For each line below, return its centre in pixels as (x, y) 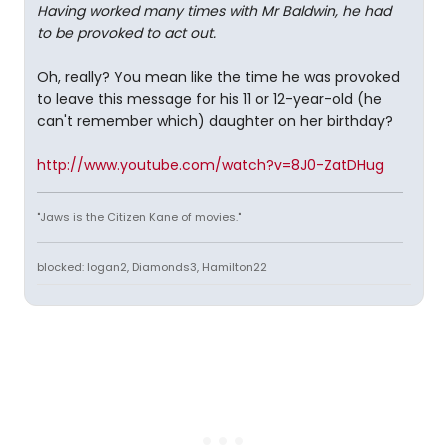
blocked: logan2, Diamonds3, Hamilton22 (152, 267)
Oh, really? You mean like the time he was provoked (218, 77)
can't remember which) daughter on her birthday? (215, 121)
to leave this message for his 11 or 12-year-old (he (209, 99)
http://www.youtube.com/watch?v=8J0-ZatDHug (210, 165)
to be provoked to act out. (126, 33)
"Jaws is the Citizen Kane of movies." (139, 217)
